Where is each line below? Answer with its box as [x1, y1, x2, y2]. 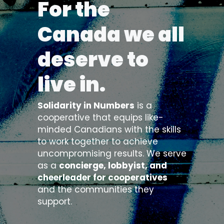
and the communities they [37, 183, 154, 195]
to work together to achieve [37, 135, 158, 147]
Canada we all [37, 20, 184, 48]
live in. [37, 70, 109, 98]
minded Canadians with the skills [37, 123, 181, 135]
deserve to [37, 45, 148, 73]
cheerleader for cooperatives [37, 171, 167, 183]
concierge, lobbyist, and [58, 159, 167, 171]
